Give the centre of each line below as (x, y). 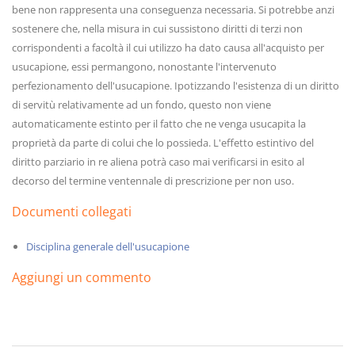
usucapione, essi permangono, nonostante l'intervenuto (144, 67)
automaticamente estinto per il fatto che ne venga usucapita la (159, 124)
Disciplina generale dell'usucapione (108, 246)
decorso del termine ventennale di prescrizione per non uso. (153, 181)
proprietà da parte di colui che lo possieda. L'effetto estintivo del (163, 143)
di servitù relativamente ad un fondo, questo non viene (141, 105)
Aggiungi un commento (82, 277)
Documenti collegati (72, 212)
